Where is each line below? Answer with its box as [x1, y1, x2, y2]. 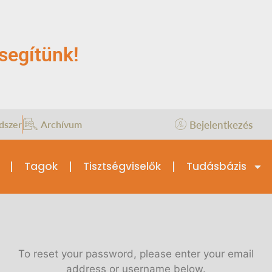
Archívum [41, 118, 82, 131]
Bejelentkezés [189, 118, 253, 131]
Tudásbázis [186, 159, 246, 174]
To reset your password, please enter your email [18, 248, 254, 260]
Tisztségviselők [83, 159, 161, 174]
